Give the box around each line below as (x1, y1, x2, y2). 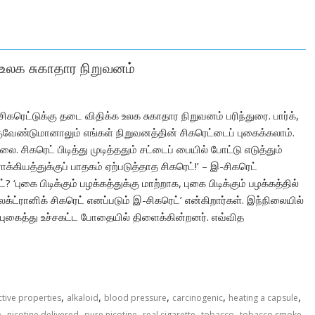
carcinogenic (172, 292, 223, 304)
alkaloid (67, 292, 98, 304)
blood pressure (104, 292, 167, 304)
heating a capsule (229, 292, 298, 304)
